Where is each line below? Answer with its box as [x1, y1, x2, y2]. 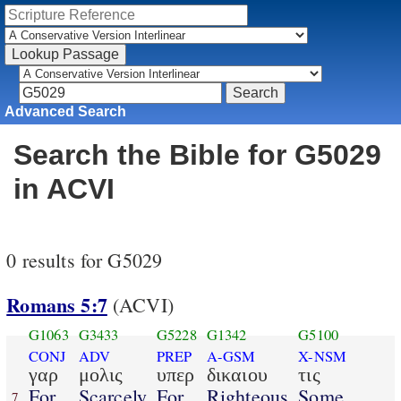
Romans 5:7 [6, 290, 107, 320]
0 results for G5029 [6, 247, 163, 274]
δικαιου [206, 363, 268, 386]
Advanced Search [4, 103, 127, 119]
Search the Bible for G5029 [13, 139, 381, 172]
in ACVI [13, 173, 115, 206]
